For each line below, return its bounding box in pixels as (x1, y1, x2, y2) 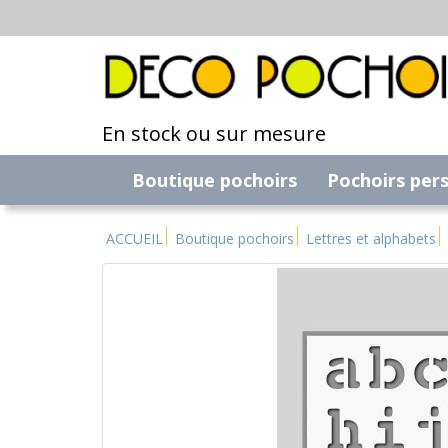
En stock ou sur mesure (102, 120, 326, 148)
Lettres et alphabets (306, 229, 436, 249)
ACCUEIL (106, 229, 163, 249)
